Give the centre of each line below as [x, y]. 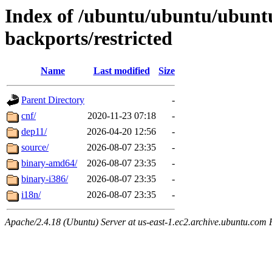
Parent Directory [53, 100]
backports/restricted [89, 38]
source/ [35, 148]
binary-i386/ [45, 179]
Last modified [121, 71]
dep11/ [34, 132]
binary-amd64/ [49, 163]
